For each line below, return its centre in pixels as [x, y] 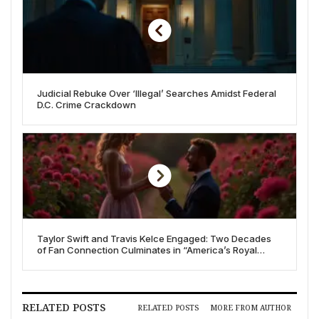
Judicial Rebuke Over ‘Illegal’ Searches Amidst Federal [157, 94]
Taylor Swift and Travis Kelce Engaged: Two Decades [154, 239]
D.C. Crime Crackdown [87, 105]
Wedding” [59, 262]
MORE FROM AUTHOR [251, 307]
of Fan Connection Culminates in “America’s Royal [147, 250]
